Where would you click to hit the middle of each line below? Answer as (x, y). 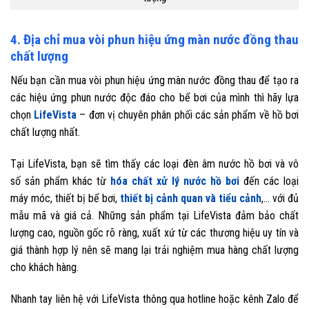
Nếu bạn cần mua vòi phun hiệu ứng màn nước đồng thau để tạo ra (154, 81)
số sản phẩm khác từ (60, 181)
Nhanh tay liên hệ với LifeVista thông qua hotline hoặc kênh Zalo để (154, 299)
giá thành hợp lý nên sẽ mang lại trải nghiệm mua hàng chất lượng (154, 250)
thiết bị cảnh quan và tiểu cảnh (191, 198)
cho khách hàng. (46, 267)
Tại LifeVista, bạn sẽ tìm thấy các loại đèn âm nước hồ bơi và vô (154, 163)
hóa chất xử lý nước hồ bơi (175, 181)
